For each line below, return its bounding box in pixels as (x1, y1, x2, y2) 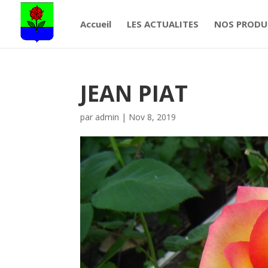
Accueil (80, 18, 111, 30)
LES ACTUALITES (127, 18, 199, 30)
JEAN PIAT (80, 78, 188, 108)
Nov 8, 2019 (129, 111, 176, 123)
